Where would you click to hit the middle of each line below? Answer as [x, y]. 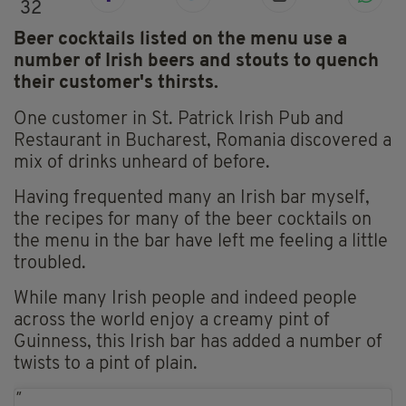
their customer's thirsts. [116, 84]
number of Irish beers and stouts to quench [196, 62]
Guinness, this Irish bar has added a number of [198, 343]
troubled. [50, 264]
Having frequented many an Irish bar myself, [192, 199]
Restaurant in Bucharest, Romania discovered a [203, 142]
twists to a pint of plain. [106, 365]
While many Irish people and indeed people [185, 300]
